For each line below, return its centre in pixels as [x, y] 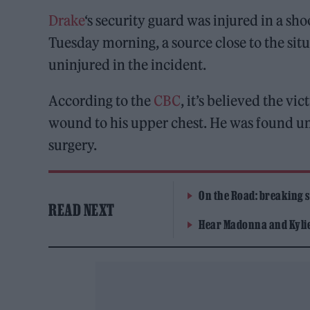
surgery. [73, 145]
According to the [101, 101]
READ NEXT [82, 210]
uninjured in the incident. [128, 65]
